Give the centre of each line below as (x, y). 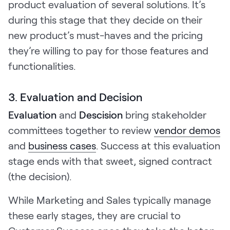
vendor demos (187, 130)
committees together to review (81, 130)
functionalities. (42, 65)
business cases (62, 145)
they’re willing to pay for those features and (108, 50)
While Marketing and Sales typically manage (110, 199)
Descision (101, 114)
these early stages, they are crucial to (94, 215)
